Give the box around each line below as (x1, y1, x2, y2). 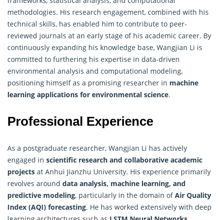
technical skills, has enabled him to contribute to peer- (7, 19, 187, 28)
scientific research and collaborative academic (46, 155, 202, 165)
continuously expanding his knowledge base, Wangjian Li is (7, 42, 202, 52)
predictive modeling (7, 190, 75, 200)
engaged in (7, 155, 46, 165)
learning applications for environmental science (7, 89, 168, 99)
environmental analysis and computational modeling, (7, 66, 183, 76)
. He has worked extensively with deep (86, 202, 212, 212)
